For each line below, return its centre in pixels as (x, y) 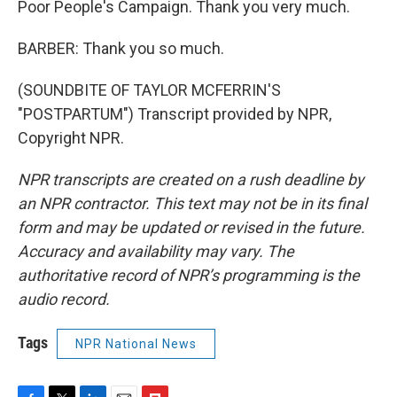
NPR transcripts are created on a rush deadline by (191, 179)
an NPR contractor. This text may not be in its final (192, 203)
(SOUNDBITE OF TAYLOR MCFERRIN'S (149, 90)
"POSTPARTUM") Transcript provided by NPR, (175, 113)
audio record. (64, 299)
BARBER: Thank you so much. (121, 48)
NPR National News (136, 343)
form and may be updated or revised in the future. (191, 227)
